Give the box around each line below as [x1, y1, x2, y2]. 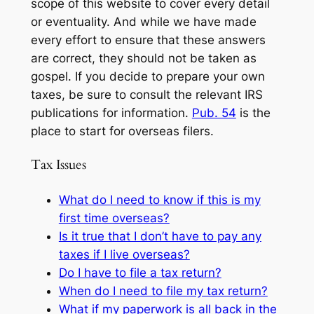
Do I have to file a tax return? [58, 265, 221, 280]
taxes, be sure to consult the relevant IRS [30, 88, 263, 102]
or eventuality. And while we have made [30, 15, 257, 29]
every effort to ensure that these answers [30, 33, 266, 48]
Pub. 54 [191, 106, 236, 121]
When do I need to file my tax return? [58, 283, 268, 298]
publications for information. [30, 106, 192, 121]
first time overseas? [58, 210, 170, 225]
